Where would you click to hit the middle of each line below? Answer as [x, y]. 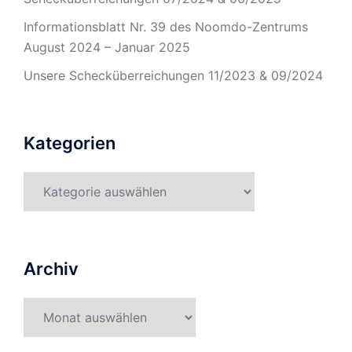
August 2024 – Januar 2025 [107, 48]
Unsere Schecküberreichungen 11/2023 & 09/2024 [173, 76]
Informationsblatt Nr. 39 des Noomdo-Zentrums [166, 27]
